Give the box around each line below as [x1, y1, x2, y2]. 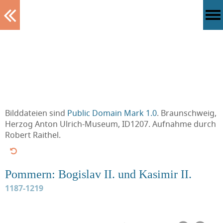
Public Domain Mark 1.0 [67, 108, 157, 118]
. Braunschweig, [157, 108, 217, 118]
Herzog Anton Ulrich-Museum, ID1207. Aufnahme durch [5, 118, 216, 129]
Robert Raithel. [5, 129, 61, 140]
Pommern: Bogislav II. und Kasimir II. [5, 168, 192, 181]
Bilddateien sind [5, 108, 67, 118]
